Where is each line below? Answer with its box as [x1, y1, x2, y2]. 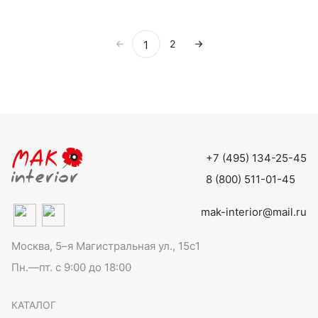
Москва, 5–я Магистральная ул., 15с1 [11, 238, 200, 253]
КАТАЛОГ [11, 298, 56, 311]
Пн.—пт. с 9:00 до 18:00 [11, 260, 131, 274]
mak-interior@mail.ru [201, 204, 307, 219]
